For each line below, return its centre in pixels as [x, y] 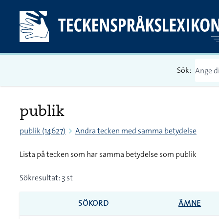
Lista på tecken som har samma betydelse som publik [108, 154]
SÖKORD [94, 203]
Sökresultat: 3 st [46, 178]
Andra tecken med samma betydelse [136, 131]
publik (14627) [43, 131]
